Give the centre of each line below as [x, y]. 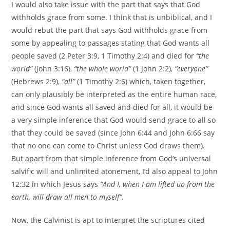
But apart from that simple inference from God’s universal [111, 159]
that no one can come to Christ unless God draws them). [108, 146]
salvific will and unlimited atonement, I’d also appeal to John [115, 171]
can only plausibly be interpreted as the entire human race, [114, 94]
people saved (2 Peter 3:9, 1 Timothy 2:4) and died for [104, 56]
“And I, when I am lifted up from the [158, 184]
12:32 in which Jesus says [56, 184]
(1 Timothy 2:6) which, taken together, [140, 82]
